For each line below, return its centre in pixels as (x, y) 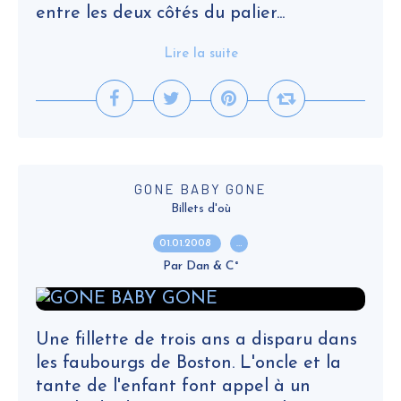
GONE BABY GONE (200, 189)
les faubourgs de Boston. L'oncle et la (188, 363)
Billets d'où (200, 209)
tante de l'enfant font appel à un (173, 387)
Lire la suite (200, 54)
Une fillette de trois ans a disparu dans (196, 340)
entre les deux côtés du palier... (160, 13)
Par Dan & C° (200, 266)
